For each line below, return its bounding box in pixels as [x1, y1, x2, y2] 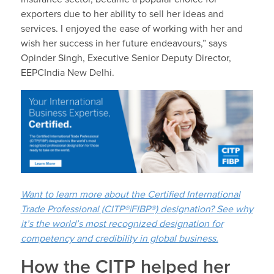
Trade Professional [20, 204, 102, 214]
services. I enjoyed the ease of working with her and [20, 24, 243, 34]
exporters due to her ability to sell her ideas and [20, 9, 224, 20]
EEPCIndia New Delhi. [20, 68, 114, 78]
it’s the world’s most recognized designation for [20, 219, 223, 229]
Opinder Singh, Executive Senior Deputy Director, [20, 53, 231, 64]
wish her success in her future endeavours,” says [20, 39, 227, 49]
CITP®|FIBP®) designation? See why [103, 204, 253, 214]
